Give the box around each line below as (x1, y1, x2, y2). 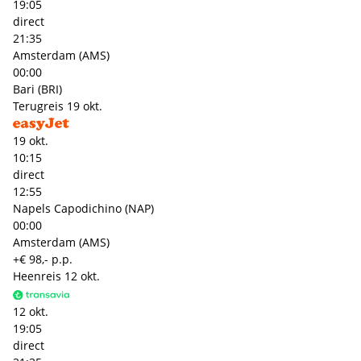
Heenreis (13, 268, 61, 284)
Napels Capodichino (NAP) (13, 201, 154, 217)
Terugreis (13, 98, 64, 114)
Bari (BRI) (13, 81, 62, 98)
